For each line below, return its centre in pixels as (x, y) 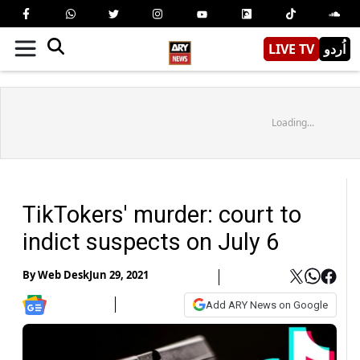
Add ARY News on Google (267, 305)
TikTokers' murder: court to (162, 214)
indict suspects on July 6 (151, 241)
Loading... (292, 122)
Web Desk (63, 275)
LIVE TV (291, 49)
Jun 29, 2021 (119, 275)
